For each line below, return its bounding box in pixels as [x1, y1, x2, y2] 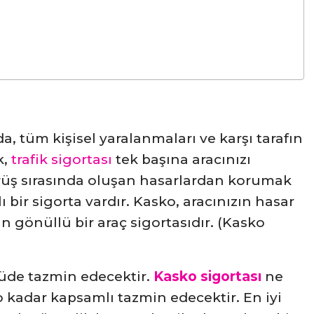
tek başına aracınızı [112, 151, 251, 168]
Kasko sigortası [153, 268, 261, 285]
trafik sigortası [11, 151, 112, 168]
